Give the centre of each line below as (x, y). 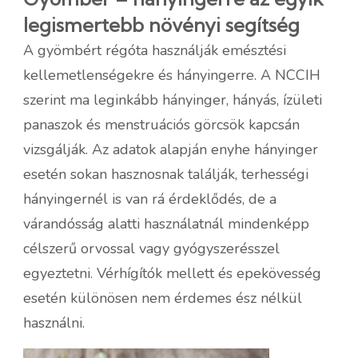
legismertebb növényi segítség (161, 24)
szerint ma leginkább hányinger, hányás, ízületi (173, 99)
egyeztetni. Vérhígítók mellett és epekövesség (172, 273)
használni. (54, 322)
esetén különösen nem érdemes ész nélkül (163, 298)
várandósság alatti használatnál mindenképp (166, 223)
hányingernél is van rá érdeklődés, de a (150, 199)
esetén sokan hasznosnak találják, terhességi (166, 174)
